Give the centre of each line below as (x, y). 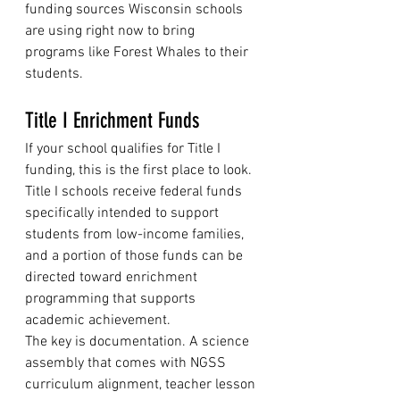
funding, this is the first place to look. (140, 171)
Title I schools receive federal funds (135, 192)
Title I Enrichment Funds (112, 121)
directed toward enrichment (113, 278)
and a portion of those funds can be (136, 256)
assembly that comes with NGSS (127, 363)
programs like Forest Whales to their (138, 53)
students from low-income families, (136, 235)
